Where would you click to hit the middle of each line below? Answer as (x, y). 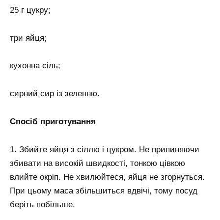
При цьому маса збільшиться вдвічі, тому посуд (104, 191)
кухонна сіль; (35, 66)
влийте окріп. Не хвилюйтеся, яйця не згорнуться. (107, 177)
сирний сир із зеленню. (55, 94)
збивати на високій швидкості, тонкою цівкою (97, 164)
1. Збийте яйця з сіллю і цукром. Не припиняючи (105, 150)
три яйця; (28, 38)
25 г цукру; (30, 10)
